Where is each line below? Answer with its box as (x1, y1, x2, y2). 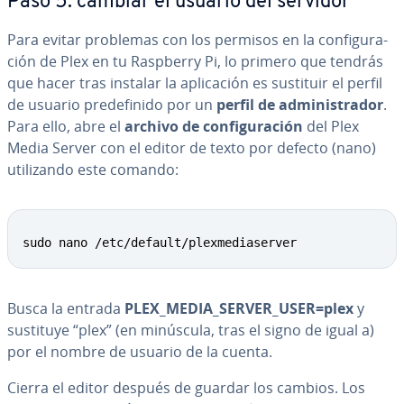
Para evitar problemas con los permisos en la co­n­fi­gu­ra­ (7, 30, 388, 50)
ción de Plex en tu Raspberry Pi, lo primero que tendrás (7, 51, 383, 71)
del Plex (303, 116, 359, 136)
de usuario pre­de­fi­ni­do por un (7, 95, 216, 115)
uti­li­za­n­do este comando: (7, 160, 179, 179)
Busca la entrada (7, 298, 124, 318)
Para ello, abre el (7, 116, 124, 136)
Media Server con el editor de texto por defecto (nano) (7, 138, 376, 158)
